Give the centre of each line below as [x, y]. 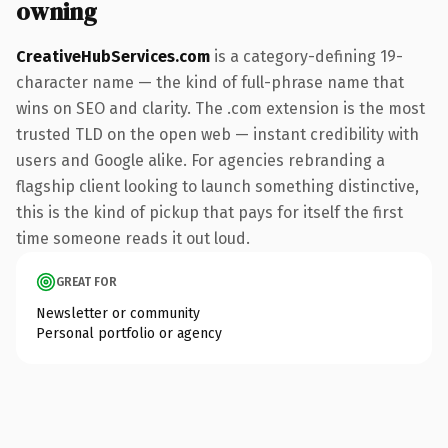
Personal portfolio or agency [129, 333]
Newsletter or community [118, 313]
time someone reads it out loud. [133, 238]
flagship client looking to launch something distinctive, [217, 186]
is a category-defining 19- [306, 56]
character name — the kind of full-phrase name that [210, 82]
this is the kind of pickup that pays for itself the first [209, 212]
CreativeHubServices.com [113, 56]
